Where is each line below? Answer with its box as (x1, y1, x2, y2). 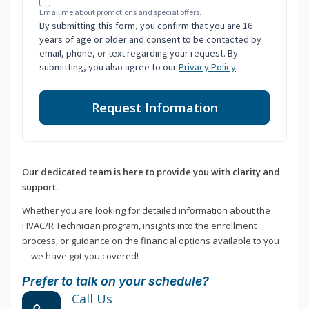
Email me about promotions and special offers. (39, 7, 201, 18)
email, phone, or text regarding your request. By (39, 47, 238, 60)
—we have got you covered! (22, 250, 139, 263)
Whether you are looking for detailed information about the (22, 204, 270, 217)
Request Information (91, 99, 218, 117)
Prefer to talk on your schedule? (22, 274, 209, 289)
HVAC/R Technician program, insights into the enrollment (22, 219, 257, 232)
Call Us (72, 290, 112, 308)
